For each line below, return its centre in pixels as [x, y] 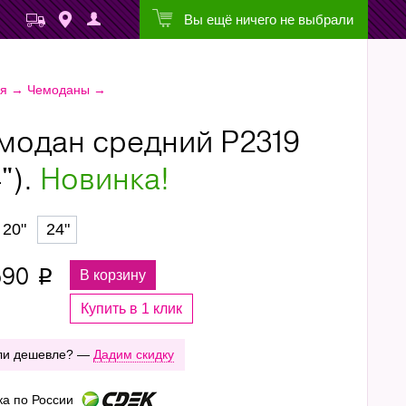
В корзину [112, 275]
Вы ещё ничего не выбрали [269, 19]
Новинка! [104, 180]
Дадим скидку [133, 354]
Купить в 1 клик [131, 309]
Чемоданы [58, 90]
